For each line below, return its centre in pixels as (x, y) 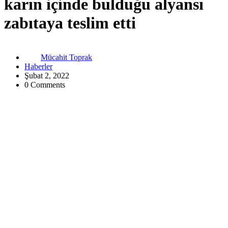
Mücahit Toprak (66, 57)
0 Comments (45, 84)
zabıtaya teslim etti (70, 23)
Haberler (38, 66)
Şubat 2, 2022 (47, 75)
